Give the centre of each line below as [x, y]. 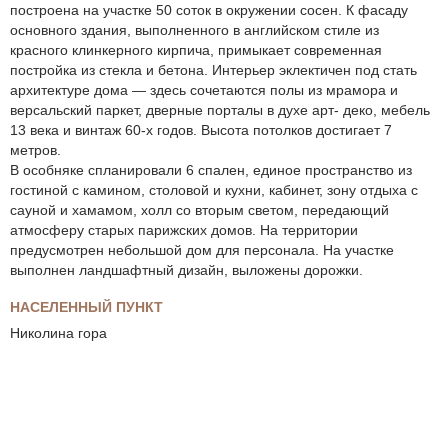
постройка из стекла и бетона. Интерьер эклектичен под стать [213, 70]
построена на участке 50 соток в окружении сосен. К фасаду [209, 10]
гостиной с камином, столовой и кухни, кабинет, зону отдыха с [214, 190]
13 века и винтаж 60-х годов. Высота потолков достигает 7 [201, 130]
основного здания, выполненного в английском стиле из [194, 30]
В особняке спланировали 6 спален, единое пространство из [211, 170]
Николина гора [58, 332]
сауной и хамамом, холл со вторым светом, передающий [199, 210]
